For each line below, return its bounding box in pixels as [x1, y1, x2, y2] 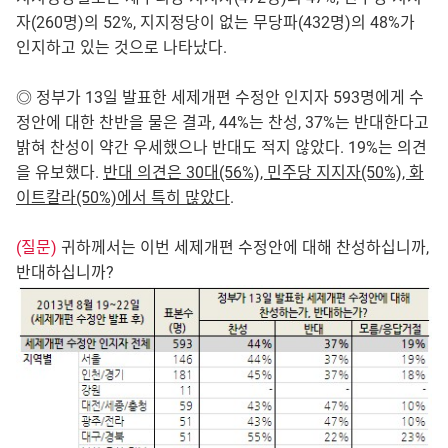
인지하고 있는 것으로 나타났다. [16, 37, 227, 57]
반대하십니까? [16, 262, 114, 282]
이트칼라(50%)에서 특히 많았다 [16, 187, 230, 207]
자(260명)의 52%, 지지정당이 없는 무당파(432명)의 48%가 [16, 12, 415, 32]
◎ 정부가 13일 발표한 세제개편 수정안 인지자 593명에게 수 [16, 87, 424, 107]
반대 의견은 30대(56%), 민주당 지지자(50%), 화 [103, 162, 424, 182]
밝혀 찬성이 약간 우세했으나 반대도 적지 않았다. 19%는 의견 [16, 137, 427, 157]
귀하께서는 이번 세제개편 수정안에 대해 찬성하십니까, [57, 237, 429, 257]
